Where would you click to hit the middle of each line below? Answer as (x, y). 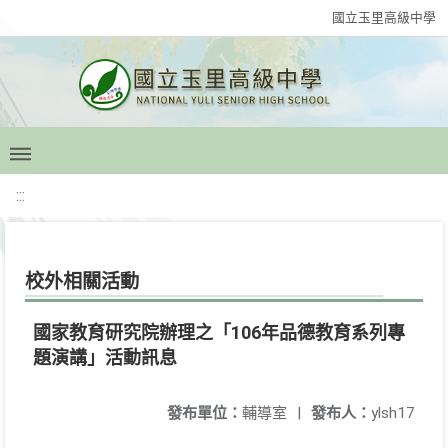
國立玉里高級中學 (384, 17)
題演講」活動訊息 (105, 357)
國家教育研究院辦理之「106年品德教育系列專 (219, 332)
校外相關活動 (82, 281)
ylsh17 (393, 413)
